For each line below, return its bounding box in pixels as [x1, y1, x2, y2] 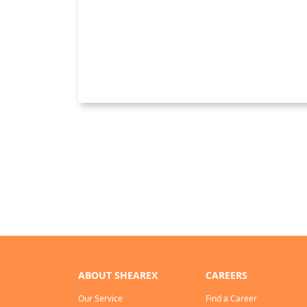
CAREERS [206, 269, 247, 282]
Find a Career [206, 293, 257, 305]
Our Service [78, 293, 123, 305]
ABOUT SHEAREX [78, 269, 158, 282]
